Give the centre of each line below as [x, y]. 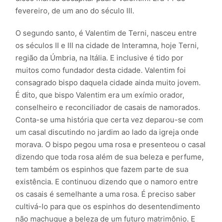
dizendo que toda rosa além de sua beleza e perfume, [110, 157]
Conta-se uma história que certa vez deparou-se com [110, 119]
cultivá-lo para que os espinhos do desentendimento [108, 206]
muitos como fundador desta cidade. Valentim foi [101, 70]
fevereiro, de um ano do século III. [75, 10]
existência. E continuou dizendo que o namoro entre [107, 181]
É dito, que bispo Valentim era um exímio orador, [100, 95]
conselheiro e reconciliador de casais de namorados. [108, 107]
